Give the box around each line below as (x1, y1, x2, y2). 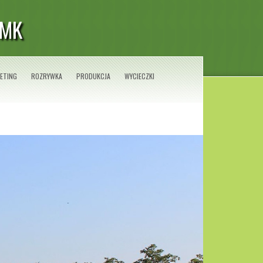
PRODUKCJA (76, 71, 110, 81)
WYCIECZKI (124, 71, 154, 81)
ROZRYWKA (31, 71, 62, 81)
